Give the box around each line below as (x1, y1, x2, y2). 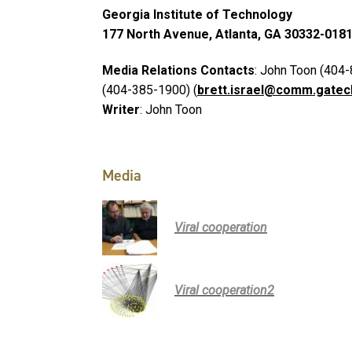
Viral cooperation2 (174, 283, 274, 299)
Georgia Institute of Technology (102, 7, 292, 23)
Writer (102, 101, 140, 117)
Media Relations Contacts (102, 62, 255, 78)
